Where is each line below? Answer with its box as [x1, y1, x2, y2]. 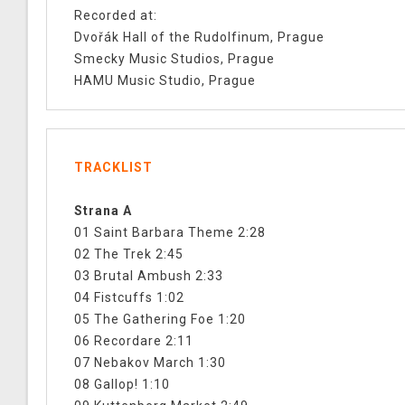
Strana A [74, 203, 132, 219]
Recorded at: [74, 8, 157, 24]
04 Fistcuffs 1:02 [74, 290, 184, 306]
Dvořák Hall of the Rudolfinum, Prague [74, 30, 325, 45]
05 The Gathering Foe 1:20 [74, 312, 246, 327]
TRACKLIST [74, 160, 153, 175]
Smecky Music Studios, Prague [74, 52, 275, 67]
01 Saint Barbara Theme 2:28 [74, 225, 266, 240]
